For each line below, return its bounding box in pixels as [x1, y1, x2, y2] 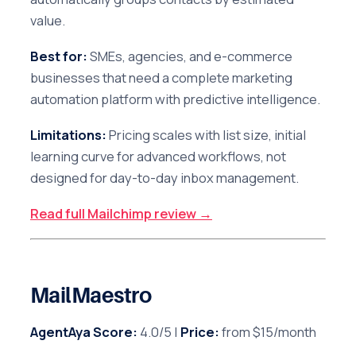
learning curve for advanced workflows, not [30, 147, 286, 166]
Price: [180, 322, 219, 341]
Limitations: [30, 126, 106, 145]
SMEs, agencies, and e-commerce [87, 47, 292, 65]
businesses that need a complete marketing [30, 68, 292, 87]
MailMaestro [30, 282, 152, 308]
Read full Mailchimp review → [30, 204, 212, 223]
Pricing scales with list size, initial [106, 126, 306, 145]
